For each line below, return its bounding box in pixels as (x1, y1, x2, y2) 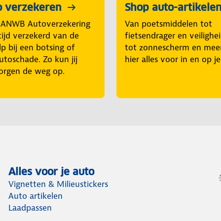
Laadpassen (8, 202, 52, 214)
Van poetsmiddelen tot (125, 18, 212, 29)
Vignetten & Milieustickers (8, 179, 109, 190)
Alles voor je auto (8, 165, 95, 179)
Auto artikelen (8, 190, 63, 202)
